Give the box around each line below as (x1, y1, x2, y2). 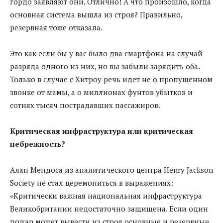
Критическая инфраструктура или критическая (10, 125, 193, 136)
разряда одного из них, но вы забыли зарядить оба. (10, 61, 200, 71)
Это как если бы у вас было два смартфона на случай (10, 48, 203, 58)
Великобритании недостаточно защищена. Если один (10, 203, 208, 214)
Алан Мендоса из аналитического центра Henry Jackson (10, 164, 213, 175)
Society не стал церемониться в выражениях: (10, 177, 173, 188)
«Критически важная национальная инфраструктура (10, 190, 202, 201)
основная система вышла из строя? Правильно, (10, 9, 182, 19)
